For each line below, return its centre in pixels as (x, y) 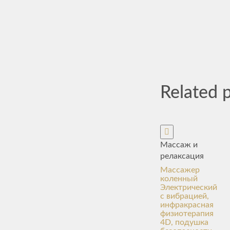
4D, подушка (184, 222)
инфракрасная (187, 205)
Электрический (189, 187)
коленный (179, 179)
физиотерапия (187, 214)
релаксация (182, 156)
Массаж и (179, 145)
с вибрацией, (185, 196)
